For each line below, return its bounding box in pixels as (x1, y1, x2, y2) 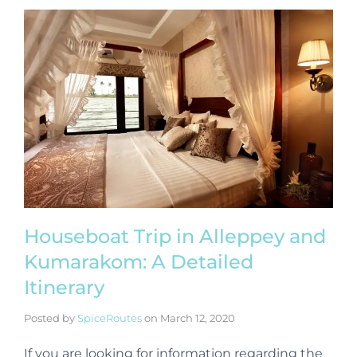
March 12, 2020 (160, 312, 235, 325)
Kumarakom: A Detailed (24, 250, 253, 274)
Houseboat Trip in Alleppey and (24, 225, 326, 249)
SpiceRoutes (77, 312, 142, 325)
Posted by (24, 312, 77, 325)
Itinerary (24, 276, 104, 300)
